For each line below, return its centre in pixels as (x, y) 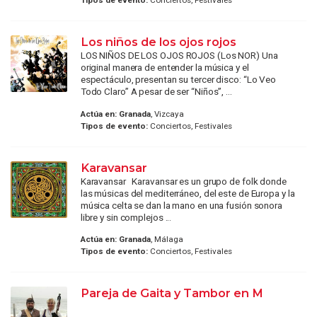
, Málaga (167, 240)
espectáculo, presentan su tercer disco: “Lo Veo (178, 80)
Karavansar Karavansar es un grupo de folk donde (183, 181)
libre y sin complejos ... (126, 217)
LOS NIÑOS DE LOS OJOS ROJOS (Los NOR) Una (179, 56)
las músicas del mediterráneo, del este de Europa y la (188, 193)
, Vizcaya (167, 114)
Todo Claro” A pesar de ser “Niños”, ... (156, 92)
